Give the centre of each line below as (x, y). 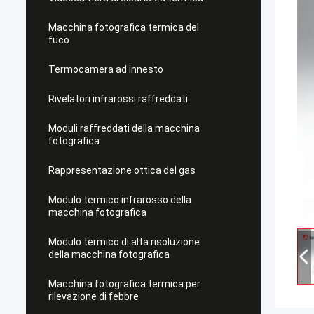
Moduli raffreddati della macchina (124, 128)
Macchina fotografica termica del (124, 27)
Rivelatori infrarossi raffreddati (118, 99)
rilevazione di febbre (94, 296)
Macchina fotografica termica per (124, 284)
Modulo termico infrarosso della (120, 200)
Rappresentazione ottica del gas (122, 170)
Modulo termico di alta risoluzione (124, 242)
